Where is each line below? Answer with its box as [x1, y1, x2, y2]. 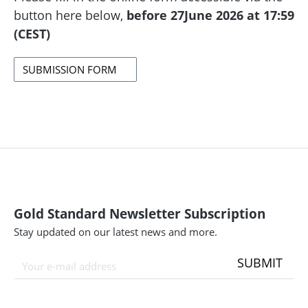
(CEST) [14, 25, 50, 43]
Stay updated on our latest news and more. [14, 225, 217, 239]
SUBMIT [237, 254, 283, 272]
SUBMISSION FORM [23, 63, 117, 77]
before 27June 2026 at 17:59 [126, 7, 294, 24]
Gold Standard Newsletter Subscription [14, 205, 265, 223]
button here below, [14, 7, 126, 24]
